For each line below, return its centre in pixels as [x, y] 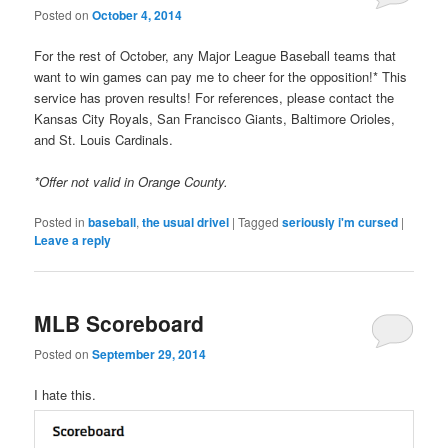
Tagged [259, 222]
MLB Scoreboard [119, 322]
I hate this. [65, 395]
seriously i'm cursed [340, 222]
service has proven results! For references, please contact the [214, 98]
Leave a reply [73, 240]
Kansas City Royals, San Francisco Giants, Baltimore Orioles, [215, 119]
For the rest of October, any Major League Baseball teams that [215, 56]
